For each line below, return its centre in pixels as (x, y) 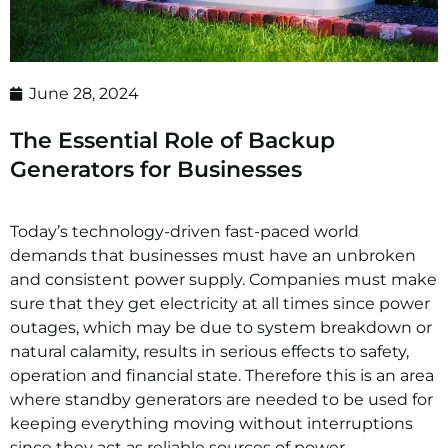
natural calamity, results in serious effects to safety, (209, 351)
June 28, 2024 (84, 93)
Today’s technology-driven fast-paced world (184, 231)
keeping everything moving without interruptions (211, 423)
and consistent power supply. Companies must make (223, 279)
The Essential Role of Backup (172, 140)
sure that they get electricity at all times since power (220, 303)
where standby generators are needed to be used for (221, 399)
